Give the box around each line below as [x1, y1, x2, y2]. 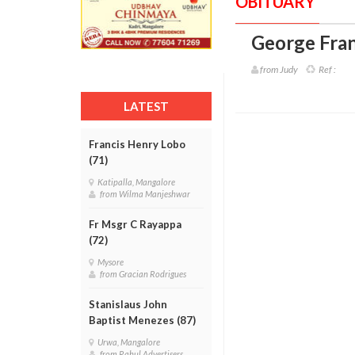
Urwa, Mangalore [97, 337, 163, 347]
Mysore [97, 257, 127, 267]
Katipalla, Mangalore [97, 177, 178, 187]
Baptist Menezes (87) [89, 314, 196, 326]
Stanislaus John [89, 298, 167, 311]
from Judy [260, 63, 298, 75]
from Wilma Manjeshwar [100, 189, 193, 199]
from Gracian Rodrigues [100, 269, 189, 279]
